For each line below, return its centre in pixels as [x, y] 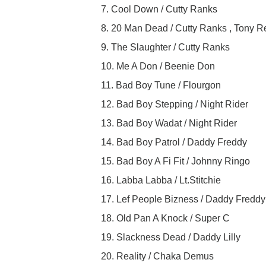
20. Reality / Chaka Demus [157, 256]
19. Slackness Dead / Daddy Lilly [171, 237]
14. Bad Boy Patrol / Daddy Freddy [174, 142]
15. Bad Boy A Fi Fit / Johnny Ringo [175, 161]
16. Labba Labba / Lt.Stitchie [161, 180]
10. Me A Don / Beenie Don [158, 66]
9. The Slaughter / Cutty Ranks [165, 47]
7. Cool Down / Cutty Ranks [159, 9]
